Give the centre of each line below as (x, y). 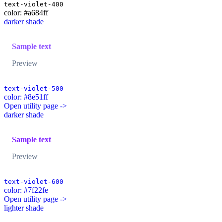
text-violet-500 (34, 89)
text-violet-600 (34, 182)
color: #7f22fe (26, 190)
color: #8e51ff (26, 97)
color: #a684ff (26, 13)
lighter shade (24, 208)
